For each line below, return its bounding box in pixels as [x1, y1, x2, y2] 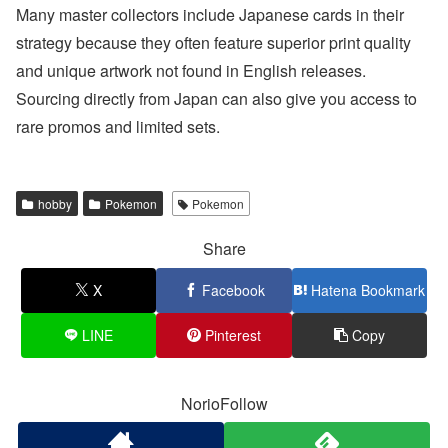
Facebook [201, 279, 265, 300]
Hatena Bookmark [311, 279, 426, 300]
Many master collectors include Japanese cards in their [16, 2, 404, 26]
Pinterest [205, 324, 261, 345]
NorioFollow [180, 391, 268, 415]
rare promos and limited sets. [16, 114, 220, 138]
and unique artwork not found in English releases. [16, 58, 366, 82]
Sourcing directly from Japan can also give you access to [16, 86, 417, 110]
